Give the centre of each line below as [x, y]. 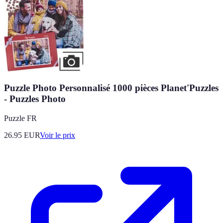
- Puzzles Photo [35, 99]
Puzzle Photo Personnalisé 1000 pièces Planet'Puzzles [111, 88]
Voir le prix [57, 135]
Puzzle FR [20, 118]
